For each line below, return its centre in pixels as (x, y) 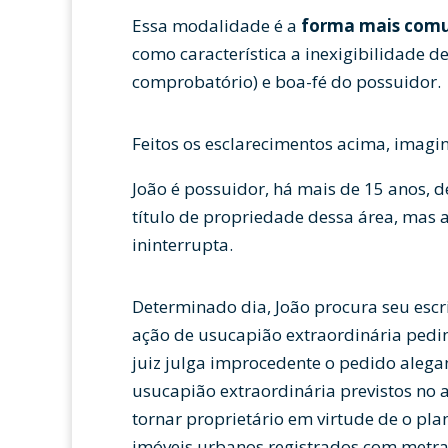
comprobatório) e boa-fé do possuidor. (288, 81)
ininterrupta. (182, 244)
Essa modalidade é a (216, 25)
